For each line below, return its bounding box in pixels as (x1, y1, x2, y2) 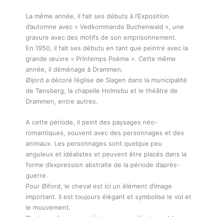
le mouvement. (25, 203, 71, 211)
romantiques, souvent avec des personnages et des (25, 128, 184, 137)
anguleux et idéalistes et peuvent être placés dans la (25, 150, 186, 158)
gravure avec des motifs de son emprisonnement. (25, 33, 177, 42)
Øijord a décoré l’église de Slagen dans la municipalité (25, 76, 187, 84)
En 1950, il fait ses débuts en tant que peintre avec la (25, 44, 188, 52)
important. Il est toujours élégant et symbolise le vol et (25, 192, 191, 201)
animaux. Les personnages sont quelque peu (25, 139, 162, 147)
